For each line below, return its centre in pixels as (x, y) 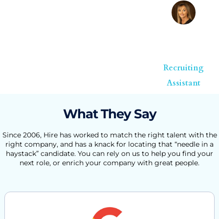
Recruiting (184, 68)
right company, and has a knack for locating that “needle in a (109, 144)
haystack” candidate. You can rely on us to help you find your (109, 153)
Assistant (184, 83)
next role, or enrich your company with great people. (109, 163)
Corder (184, 53)
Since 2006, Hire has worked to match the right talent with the (109, 135)
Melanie (184, 42)
